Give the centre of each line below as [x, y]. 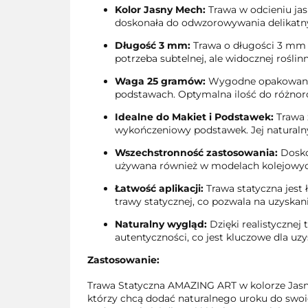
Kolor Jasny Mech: [160, 10]
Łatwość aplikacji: [159, 188]
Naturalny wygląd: [161, 224]
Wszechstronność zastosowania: [196, 153]
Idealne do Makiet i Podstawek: [194, 117]
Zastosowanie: [123, 260]
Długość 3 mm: [153, 45]
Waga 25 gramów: [160, 81]
